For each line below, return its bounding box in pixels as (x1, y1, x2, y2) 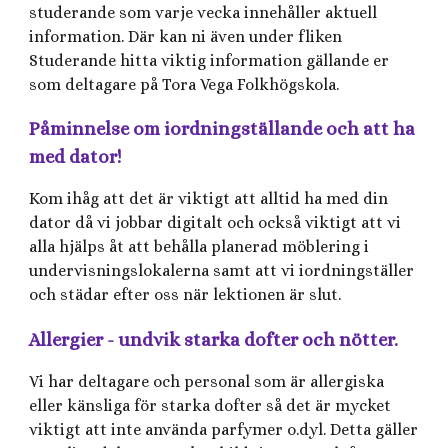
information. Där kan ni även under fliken (29, 26, 343, 46)
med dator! (29, 146, 122, 168)
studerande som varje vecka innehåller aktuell (29, 2, 378, 22)
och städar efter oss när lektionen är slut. (29, 285, 342, 305)
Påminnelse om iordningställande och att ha (29, 118, 416, 140)
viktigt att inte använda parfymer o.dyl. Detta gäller (29, 419, 419, 439)
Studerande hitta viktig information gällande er (29, 50, 390, 70)
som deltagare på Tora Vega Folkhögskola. (29, 74, 344, 94)
